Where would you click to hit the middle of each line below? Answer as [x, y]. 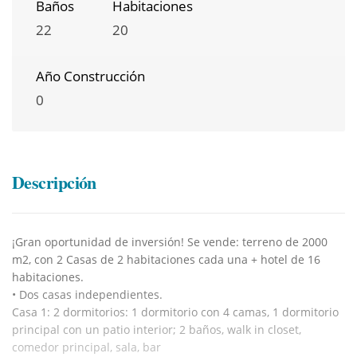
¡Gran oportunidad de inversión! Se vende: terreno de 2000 [170, 241]
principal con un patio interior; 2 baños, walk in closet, [157, 329]
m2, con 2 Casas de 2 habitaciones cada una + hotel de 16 [166, 259]
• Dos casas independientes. [87, 294]
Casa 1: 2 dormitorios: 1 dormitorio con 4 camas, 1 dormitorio [175, 312]
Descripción [54, 182]
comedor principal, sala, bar [86, 347]
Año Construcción [90, 76]
